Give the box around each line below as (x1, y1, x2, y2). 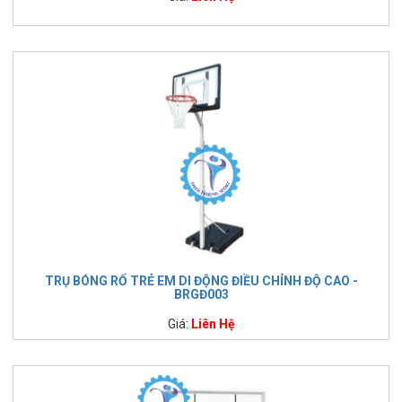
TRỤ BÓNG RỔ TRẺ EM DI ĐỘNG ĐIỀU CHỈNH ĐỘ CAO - (44, 273, 358, 288)
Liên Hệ (190, 316, 235, 331)
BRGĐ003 (173, 286, 229, 301)
